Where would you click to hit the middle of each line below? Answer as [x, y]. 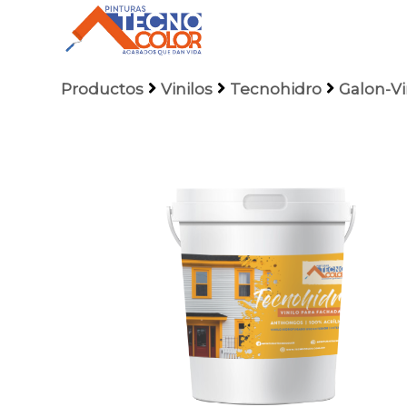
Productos [103, 89]
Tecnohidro [276, 89]
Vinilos [187, 89]
